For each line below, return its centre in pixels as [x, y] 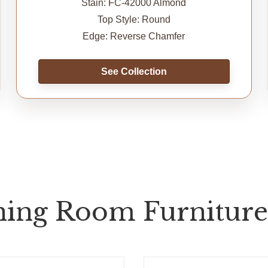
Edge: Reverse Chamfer [134, 36]
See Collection [134, 71]
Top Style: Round [134, 19]
